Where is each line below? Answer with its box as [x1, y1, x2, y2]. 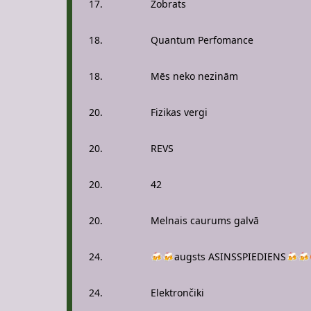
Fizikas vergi [151, 106, 208, 119]
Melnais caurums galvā [151, 214, 259, 227]
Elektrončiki [151, 286, 204, 299]
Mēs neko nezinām [151, 69, 238, 83]
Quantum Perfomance [151, 33, 253, 47]
